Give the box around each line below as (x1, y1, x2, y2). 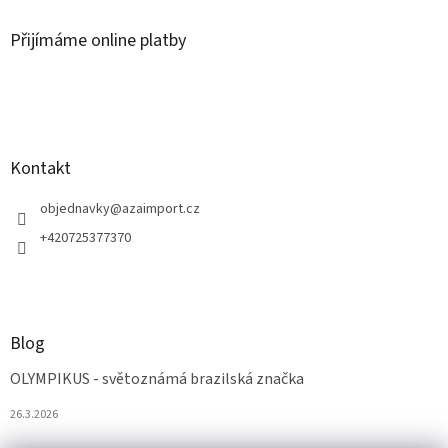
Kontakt (10, 155, 71, 181)
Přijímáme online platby (10, 27, 186, 53)
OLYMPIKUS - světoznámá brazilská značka (10, 367, 304, 390)
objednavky (40, 198, 110, 219)
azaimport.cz (122, 198, 200, 219)
